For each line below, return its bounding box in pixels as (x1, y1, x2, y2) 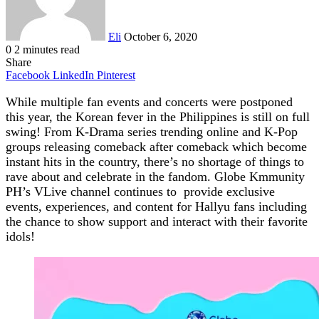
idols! (6, 229, 35, 244)
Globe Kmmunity (214, 169, 305, 184)
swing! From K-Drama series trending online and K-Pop (6, 124, 298, 139)
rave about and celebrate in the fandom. (6, 169, 214, 184)
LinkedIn (53, 68, 94, 81)
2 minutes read (14, 43, 80, 56)
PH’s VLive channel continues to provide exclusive (6, 184, 275, 199)
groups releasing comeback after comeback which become (6, 139, 307, 154)
